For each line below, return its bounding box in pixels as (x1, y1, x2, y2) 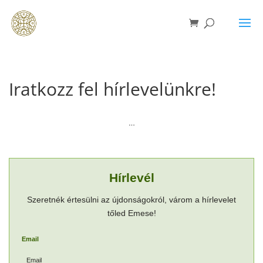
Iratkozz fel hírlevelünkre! (9, 77, 216, 101)
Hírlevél (109, 171, 154, 184)
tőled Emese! (107, 208, 156, 218)
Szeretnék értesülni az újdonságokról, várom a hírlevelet (27, 194, 236, 204)
